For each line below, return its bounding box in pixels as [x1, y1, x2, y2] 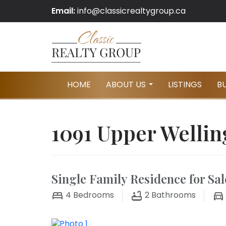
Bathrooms [151, 189, 196, 201]
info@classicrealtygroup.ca [77, 5, 186, 17]
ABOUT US [106, 79, 146, 90]
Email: [51, 5, 75, 17]
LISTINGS [168, 79, 202, 90]
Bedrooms [71, 189, 114, 201]
